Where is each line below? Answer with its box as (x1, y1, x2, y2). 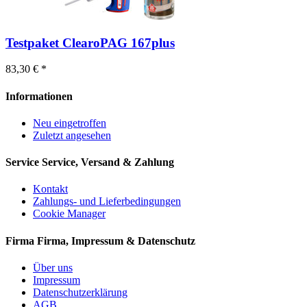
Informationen (5, 90, 73, 102)
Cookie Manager (33, 208, 106, 220)
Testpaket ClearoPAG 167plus (5, 35, 175, 50)
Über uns (33, 261, 73, 273)
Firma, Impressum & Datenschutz (37, 234, 195, 247)
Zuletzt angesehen (33, 129, 111, 141)
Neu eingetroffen (33, 116, 106, 129)
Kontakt (33, 183, 68, 195)
